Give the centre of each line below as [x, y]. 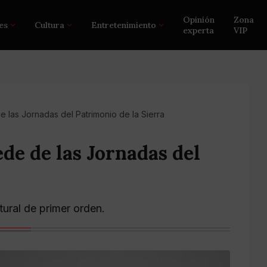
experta [199, 30]
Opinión [199, 20]
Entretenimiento [124, 25]
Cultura [50, 25]
